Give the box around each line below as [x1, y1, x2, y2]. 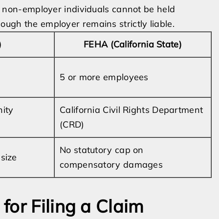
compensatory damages [60, 159, 163, 170]
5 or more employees [60, 71, 149, 83]
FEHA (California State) [84, 39, 182, 50]
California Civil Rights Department [60, 104, 203, 115]
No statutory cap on [60, 144, 144, 155]
